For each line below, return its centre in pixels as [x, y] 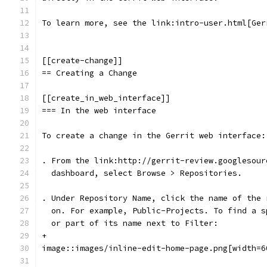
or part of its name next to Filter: [130, 223]
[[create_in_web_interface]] [106, 98]
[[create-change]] [82, 60]
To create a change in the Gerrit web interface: [154, 136]
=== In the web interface [99, 111]
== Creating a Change [89, 73]
